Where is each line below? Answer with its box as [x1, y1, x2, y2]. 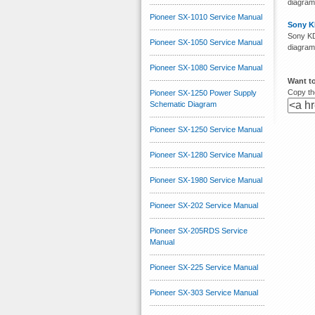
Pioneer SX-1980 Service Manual [150, 176, 262, 184]
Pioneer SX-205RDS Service [150, 226, 247, 235]
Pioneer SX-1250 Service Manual [150, 125, 262, 134]
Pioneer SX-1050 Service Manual [150, 38, 262, 46]
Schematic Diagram [150, 100, 217, 108]
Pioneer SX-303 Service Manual [150, 288, 258, 297]
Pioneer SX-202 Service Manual [150, 201, 258, 210]
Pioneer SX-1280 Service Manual [150, 150, 262, 159]
